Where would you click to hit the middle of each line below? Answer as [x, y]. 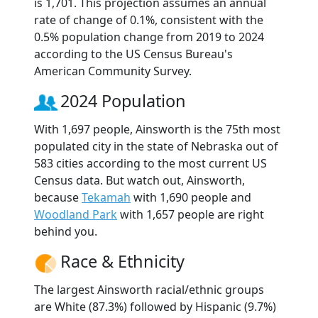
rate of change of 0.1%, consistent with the [149, 20]
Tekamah [106, 198]
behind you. [66, 232]
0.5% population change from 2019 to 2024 [149, 37]
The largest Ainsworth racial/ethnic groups [149, 290]
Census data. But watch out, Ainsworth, [139, 181]
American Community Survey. [113, 71]
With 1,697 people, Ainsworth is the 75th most [157, 130]
